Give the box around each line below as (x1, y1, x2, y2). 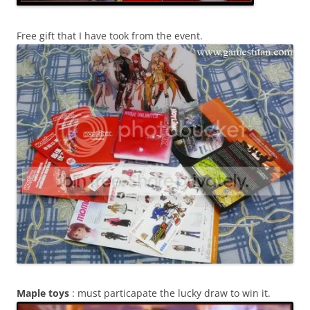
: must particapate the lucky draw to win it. (69, 286, 271, 300)
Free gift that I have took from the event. (17, 29, 203, 43)
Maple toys (17, 286, 69, 300)
